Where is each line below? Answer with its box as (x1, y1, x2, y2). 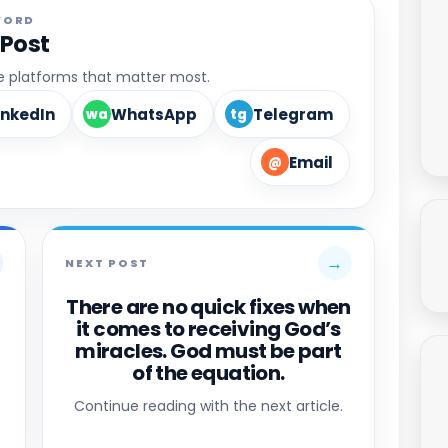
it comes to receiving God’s (76, 315, 341, 344)
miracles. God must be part (75, 337, 342, 366)
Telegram (252, 103, 333, 125)
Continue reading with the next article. (73, 396, 343, 417)
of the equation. (132, 359, 285, 388)
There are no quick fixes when (66, 293, 351, 322)
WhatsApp (110, 103, 197, 125)
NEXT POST (65, 254, 150, 271)
